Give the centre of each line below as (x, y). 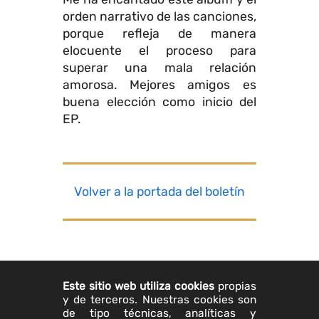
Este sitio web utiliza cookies (138, 286)
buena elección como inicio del (159, 101)
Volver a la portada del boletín (159, 192)
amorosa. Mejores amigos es (159, 84)
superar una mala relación (159, 67)
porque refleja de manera (159, 33)
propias (235, 286)
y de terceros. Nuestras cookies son (159, 300)
